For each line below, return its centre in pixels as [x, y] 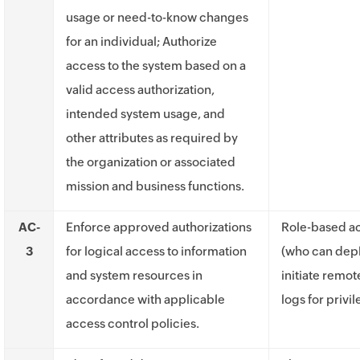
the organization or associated [151, 162]
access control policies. [133, 323]
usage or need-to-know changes [157, 17]
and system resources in [134, 275]
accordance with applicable [145, 299]
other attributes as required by [152, 138]
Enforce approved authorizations [159, 227]
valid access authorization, [140, 90]
